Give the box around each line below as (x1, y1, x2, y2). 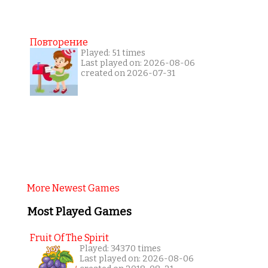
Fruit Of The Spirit (29, 232, 109, 244)
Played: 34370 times (79, 243, 161, 254)
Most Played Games (26, 205, 132, 218)
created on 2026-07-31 (80, 68, 175, 78)
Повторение (29, 36, 88, 48)
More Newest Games (26, 182, 120, 194)
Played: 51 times (80, 47, 145, 58)
